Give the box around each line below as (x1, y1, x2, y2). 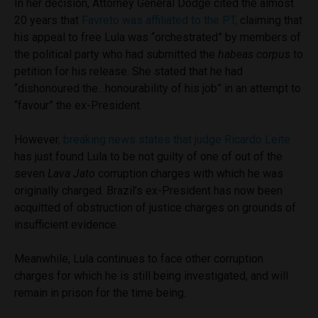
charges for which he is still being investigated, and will (14, 268, 288, 283)
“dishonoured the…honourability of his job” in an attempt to (14, 81, 301, 95)
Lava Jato (45, 166, 95, 180)
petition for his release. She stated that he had (14, 64, 243, 78)
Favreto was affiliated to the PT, (79, 13, 237, 27)
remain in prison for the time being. (14, 285, 186, 300)
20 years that (14, 13, 79, 27)
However (14, 132, 58, 146)
